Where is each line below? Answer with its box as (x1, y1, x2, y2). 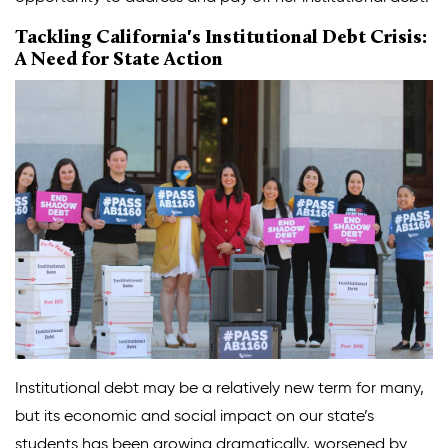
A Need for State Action (15, 50, 223, 70)
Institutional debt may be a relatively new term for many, (15, 380, 424, 397)
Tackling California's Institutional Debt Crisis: (15, 28, 427, 48)
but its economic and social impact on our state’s (15, 408, 374, 425)
